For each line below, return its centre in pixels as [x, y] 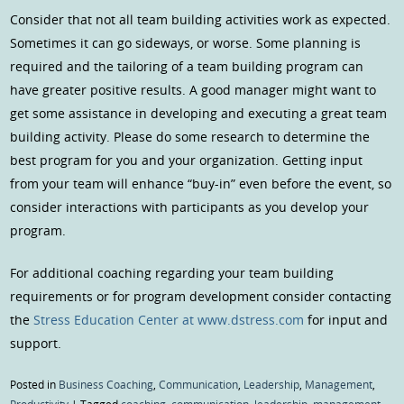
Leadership [272, 385]
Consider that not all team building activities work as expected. [201, 20]
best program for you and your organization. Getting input [187, 161]
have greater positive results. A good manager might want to [193, 90]
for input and [346, 320]
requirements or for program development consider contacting [201, 297]
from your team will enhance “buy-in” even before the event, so [201, 184]
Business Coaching [106, 385]
